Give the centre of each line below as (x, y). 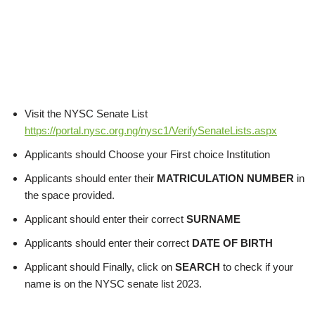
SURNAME (213, 219)
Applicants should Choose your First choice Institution (147, 154)
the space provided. (70, 195)
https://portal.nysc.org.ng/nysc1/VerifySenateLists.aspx (151, 130)
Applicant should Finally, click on (100, 267)
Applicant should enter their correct (105, 219)
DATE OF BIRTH (232, 243)
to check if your (257, 267)
